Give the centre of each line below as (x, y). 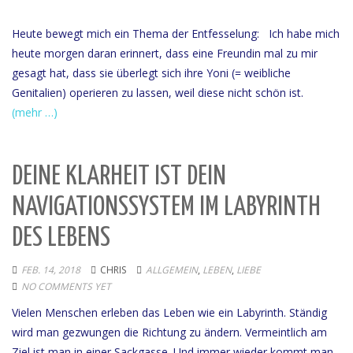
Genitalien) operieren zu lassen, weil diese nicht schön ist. (158, 92)
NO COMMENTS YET (66, 286)
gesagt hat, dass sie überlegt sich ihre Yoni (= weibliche (151, 72)
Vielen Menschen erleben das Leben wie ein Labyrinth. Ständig (169, 312)
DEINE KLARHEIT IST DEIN (119, 176)
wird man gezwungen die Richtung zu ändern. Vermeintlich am (169, 332)
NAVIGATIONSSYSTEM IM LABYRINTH (166, 207)
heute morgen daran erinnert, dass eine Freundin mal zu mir (165, 53)
